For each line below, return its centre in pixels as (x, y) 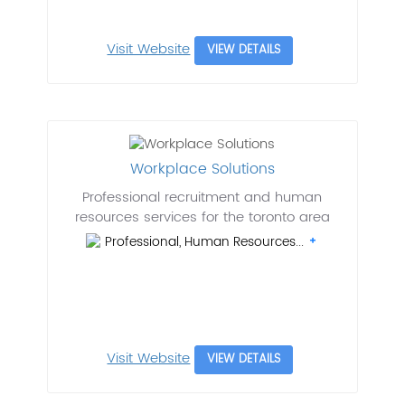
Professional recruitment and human (202, 198)
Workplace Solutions (202, 170)
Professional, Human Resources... (207, 242)
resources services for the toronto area (202, 218)
